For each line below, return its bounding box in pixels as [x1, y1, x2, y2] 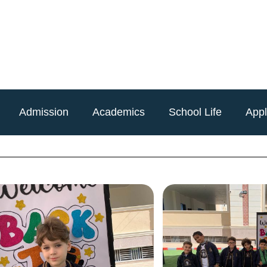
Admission [18, 106, 69, 118]
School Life [168, 106, 222, 118]
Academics [92, 106, 145, 118]
